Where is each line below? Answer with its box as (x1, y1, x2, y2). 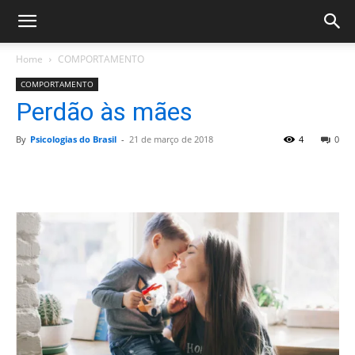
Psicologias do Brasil (30, 133, 116, 145)
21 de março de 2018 (129, 133, 213, 145)
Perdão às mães (16, 97, 193, 127)
